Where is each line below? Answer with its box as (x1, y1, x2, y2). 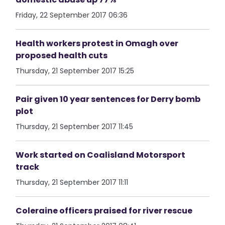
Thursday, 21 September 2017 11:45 (16, 122, 134, 132)
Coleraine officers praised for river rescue (16, 205, 193, 216)
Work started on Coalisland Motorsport (16, 149, 186, 161)
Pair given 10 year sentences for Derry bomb (16, 93, 201, 105)
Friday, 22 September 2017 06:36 (16, 10, 128, 20)
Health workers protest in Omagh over (16, 38, 179, 49)
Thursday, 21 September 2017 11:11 (16, 177, 129, 187)
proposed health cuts (16, 50, 108, 61)
